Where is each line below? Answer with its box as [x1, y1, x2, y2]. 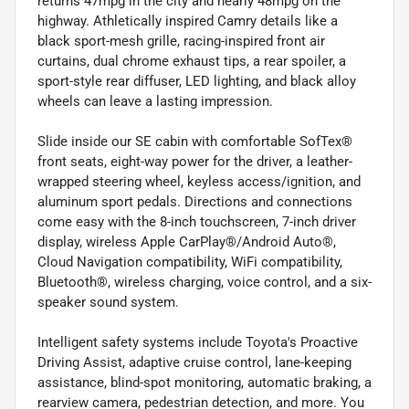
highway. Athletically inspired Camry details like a [37, 12, 338, 29]
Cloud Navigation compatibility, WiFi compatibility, [37, 253, 342, 270]
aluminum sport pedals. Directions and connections [37, 193, 352, 210]
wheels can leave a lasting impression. [37, 92, 273, 110]
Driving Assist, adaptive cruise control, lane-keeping [37, 353, 351, 371]
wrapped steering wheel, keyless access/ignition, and [37, 173, 361, 190]
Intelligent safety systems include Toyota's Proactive [37, 333, 358, 351]
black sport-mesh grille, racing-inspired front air [37, 32, 325, 49]
